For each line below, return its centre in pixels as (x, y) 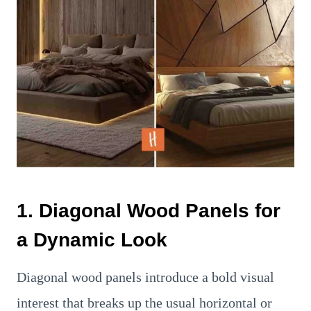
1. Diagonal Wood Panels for (149, 211)
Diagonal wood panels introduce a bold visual (145, 277)
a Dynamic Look (92, 240)
